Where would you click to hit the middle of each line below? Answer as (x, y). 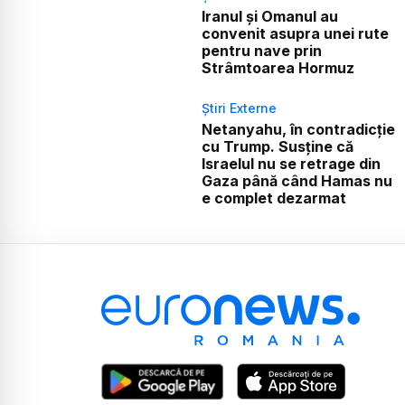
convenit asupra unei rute (295, 33)
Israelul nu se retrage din (291, 163)
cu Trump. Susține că (277, 146)
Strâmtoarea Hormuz (278, 67)
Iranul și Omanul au (269, 16)
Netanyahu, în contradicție (298, 129)
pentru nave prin (261, 50)
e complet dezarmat (273, 198)
